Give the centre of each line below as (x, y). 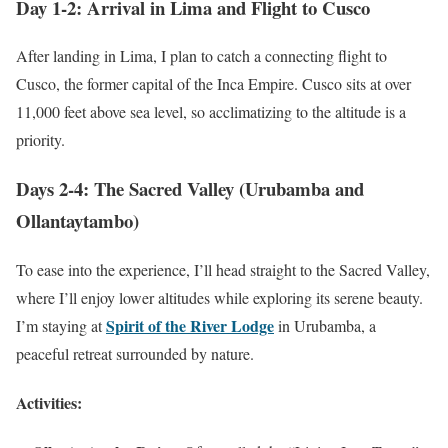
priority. (40, 140)
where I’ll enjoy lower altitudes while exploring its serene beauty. (219, 297)
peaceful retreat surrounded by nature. (135, 353)
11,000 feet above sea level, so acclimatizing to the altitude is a (211, 112)
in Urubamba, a (325, 325)
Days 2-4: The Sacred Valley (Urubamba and (190, 188)
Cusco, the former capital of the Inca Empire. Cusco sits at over (213, 84)
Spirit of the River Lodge (190, 325)
